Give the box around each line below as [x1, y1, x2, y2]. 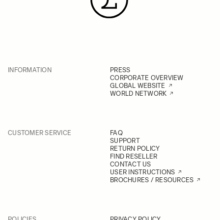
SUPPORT [110, 137, 140, 144]
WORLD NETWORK [110, 90, 167, 97]
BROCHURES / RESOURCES [110, 176, 194, 184]
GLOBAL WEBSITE [110, 82, 165, 89]
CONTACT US [110, 161, 151, 168]
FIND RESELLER [110, 153, 158, 160]
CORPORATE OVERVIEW [110, 74, 184, 82]
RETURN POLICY [110, 145, 160, 152]
